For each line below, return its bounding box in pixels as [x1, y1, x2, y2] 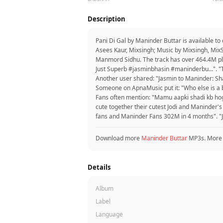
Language [96, 210, 123, 219]
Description [88, 14, 125, 23]
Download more [96, 134, 141, 142]
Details [88, 163, 111, 172]
